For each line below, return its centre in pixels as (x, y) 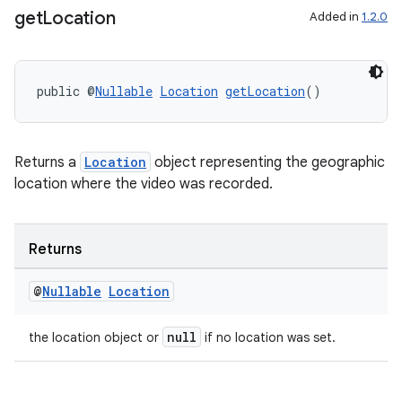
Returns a (47, 162)
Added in (336, 17)
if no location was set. (268, 337)
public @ (66, 91)
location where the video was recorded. (144, 184)
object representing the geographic (268, 162)
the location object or (96, 337)
